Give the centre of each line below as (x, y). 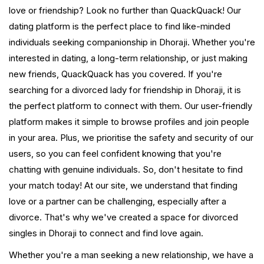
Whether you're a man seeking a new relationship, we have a (131, 255)
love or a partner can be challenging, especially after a (118, 202)
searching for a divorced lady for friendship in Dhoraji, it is (125, 90)
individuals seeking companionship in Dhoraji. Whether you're (132, 42)
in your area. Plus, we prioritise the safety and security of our (131, 138)
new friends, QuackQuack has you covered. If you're (115, 74)
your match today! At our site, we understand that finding (123, 186)
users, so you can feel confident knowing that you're (115, 154)
